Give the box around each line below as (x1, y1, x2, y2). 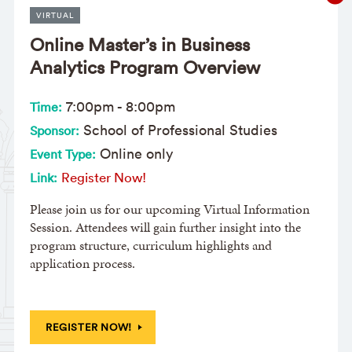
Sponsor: (29, 123, 79, 139)
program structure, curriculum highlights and (29, 236, 272, 255)
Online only (95, 145, 173, 163)
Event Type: (29, 146, 96, 163)
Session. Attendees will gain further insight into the (29, 218, 301, 236)
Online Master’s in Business (29, 33, 250, 56)
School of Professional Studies (79, 121, 277, 140)
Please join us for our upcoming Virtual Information (29, 200, 310, 218)
